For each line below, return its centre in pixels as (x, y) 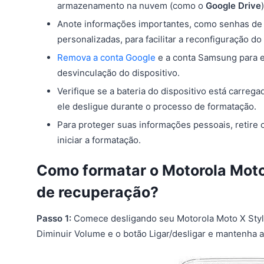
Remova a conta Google (106, 58)
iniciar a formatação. (99, 140)
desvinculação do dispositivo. (118, 73)
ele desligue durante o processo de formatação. (157, 107)
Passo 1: (54, 218)
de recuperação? (98, 192)
